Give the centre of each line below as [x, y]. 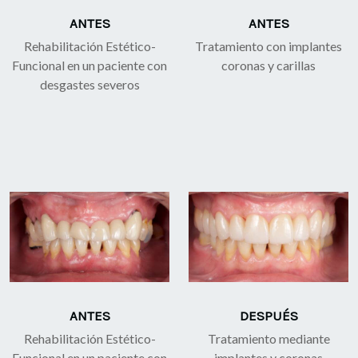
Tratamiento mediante [268, 339]
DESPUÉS [268, 316]
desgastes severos [89, 84]
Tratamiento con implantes [268, 46]
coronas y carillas [268, 65]
